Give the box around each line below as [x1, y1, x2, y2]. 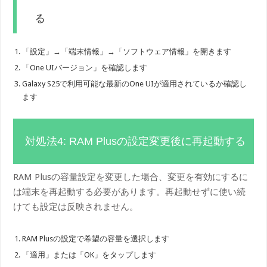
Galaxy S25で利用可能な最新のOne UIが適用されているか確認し [22, 79, 247, 88]
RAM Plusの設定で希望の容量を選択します [22, 234, 170, 243]
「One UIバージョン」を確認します [22, 63, 148, 72]
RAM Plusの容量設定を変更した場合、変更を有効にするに [13, 171, 249, 182]
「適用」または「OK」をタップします [22, 250, 157, 259]
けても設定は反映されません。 [13, 201, 139, 212]
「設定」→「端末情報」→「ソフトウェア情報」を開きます [22, 46, 232, 56]
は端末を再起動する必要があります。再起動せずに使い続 [13, 186, 246, 197]
